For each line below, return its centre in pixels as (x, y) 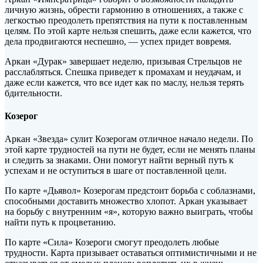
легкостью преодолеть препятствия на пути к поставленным (126, 20)
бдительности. (33, 93)
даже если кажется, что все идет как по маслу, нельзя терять (124, 82)
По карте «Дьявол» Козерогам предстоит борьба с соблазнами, (130, 191)
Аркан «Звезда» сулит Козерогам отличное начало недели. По (129, 139)
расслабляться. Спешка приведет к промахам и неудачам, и (123, 72)
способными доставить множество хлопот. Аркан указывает (126, 201)
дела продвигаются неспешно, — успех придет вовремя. (118, 41)
